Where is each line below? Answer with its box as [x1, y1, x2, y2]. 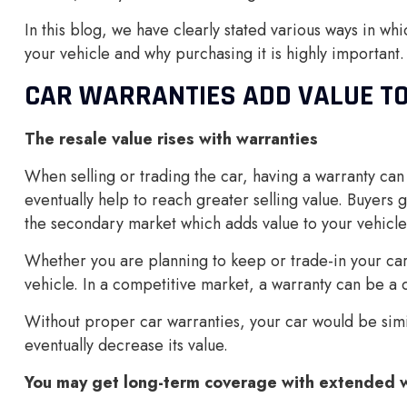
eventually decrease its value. [25, 333, 228, 357]
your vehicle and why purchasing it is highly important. [25, 42, 404, 65]
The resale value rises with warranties [25, 127, 318, 151]
